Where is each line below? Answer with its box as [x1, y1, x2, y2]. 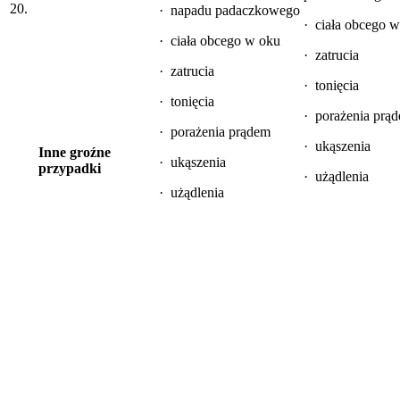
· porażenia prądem [159, 123, 271, 139]
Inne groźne [38, 144, 111, 160]
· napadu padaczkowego [159, 2, 300, 18]
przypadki [38, 160, 101, 176]
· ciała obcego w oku [159, 32, 280, 48]
